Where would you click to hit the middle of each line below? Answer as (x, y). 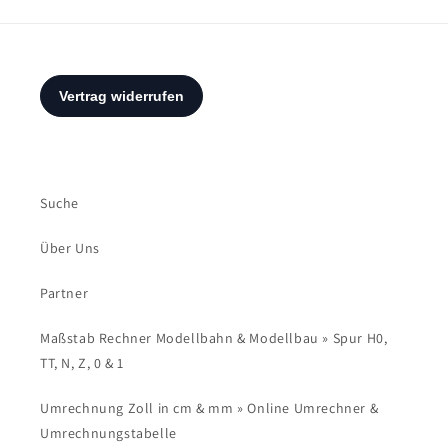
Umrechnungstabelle (108, 433)
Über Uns (70, 248)
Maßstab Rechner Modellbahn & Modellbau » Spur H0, (214, 338)
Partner (64, 293)
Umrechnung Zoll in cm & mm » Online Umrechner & (209, 408)
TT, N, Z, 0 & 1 (82, 363)
